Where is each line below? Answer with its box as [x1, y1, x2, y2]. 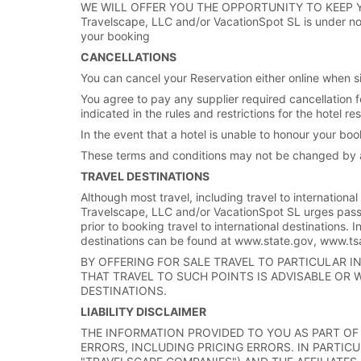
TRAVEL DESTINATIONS [81, 169, 210, 183]
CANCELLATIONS [81, 50, 176, 64]
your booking [81, 29, 150, 43]
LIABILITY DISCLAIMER [81, 305, 206, 318]
